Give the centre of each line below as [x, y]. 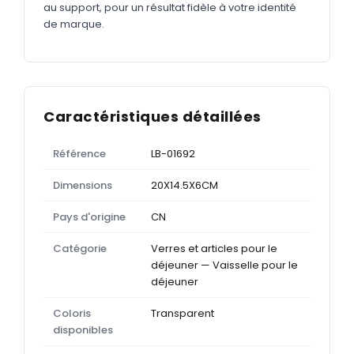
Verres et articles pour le [214, 248]
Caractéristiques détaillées [153, 116]
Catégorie [80, 248]
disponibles [83, 330]
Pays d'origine [89, 217]
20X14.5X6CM [185, 185]
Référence [79, 153]
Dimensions [83, 185]
